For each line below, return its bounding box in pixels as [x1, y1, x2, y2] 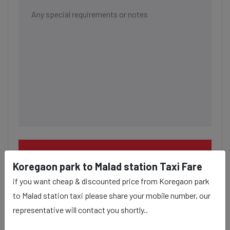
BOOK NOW [95, 150, 135, 160]
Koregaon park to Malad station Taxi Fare [13, 160, 202, 172]
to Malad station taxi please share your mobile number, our [13, 190, 210, 200]
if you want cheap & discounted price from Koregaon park [13, 176, 209, 186]
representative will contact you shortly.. [13, 204, 148, 215]
